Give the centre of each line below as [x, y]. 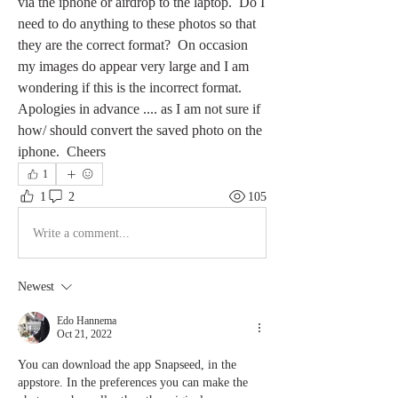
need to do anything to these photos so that [137, 24]
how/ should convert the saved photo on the [140, 130]
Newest [36, 287]
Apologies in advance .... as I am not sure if [139, 109]
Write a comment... [81, 233]
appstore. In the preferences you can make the [133, 382]
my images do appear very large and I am [133, 66]
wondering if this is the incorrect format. [130, 88]
